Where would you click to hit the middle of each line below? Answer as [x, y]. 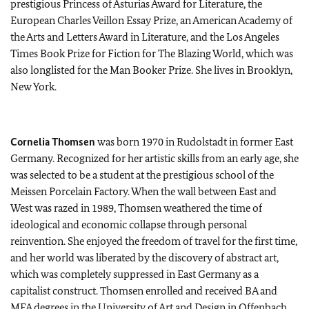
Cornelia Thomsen [54, 141]
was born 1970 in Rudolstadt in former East [195, 141]
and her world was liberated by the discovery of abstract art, [144, 257]
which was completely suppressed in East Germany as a [134, 274]
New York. [33, 86]
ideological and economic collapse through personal [129, 224]
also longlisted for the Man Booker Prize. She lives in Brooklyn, [151, 70]
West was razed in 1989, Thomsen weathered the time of [136, 208]
